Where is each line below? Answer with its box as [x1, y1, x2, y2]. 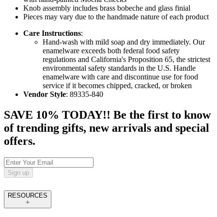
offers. [4, 135, 35, 148]
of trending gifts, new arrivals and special [4, 122, 209, 135]
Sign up [8, 169, 29, 177]
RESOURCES [8, 192, 47, 200]
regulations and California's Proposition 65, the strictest [43, 55, 210, 64]
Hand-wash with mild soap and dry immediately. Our [43, 38, 205, 46]
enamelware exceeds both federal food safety [43, 46, 180, 55]
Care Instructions [23, 29, 81, 38]
